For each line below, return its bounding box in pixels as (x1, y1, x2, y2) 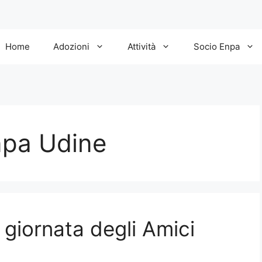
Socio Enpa (194, 41, 240, 52)
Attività (127, 41, 156, 52)
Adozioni (53, 41, 89, 52)
